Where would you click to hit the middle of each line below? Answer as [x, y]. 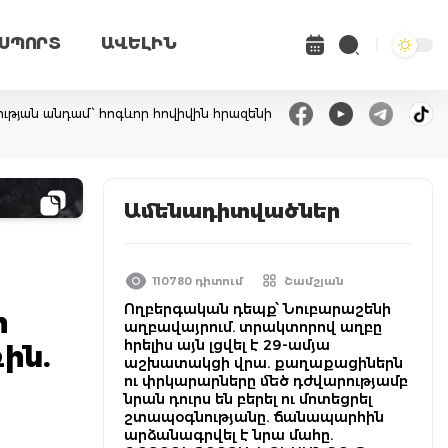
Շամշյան [314, 281]
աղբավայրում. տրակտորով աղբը [253, 327]
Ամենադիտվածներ [232, 211]
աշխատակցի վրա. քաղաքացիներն [263, 363]
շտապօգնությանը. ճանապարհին [254, 417]
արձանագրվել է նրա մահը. [228, 435]
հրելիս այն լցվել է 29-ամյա [227, 345]
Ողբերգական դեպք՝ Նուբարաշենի [257, 309]
